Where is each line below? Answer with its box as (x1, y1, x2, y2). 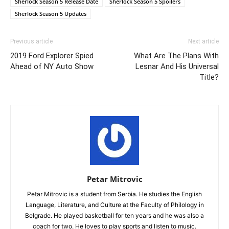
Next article (188, 38, 219, 45)
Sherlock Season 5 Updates (15, 10, 86, 18)
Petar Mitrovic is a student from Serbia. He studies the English (27, 190, 202, 198)
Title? (199, 73, 219, 82)
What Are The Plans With (134, 51, 219, 61)
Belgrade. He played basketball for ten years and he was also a (25, 212, 204, 220)
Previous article (10, 38, 53, 45)
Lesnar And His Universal (135, 62, 219, 72)
